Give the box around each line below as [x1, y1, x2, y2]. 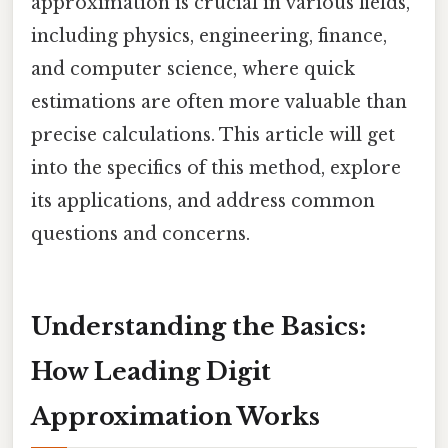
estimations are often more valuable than [31, 90, 407, 113]
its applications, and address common [31, 189, 375, 212]
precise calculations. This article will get [31, 123, 395, 146]
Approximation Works [31, 401, 320, 431]
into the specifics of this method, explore [31, 156, 401, 179]
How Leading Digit [31, 356, 271, 386]
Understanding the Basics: [31, 311, 366, 341]
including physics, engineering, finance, [31, 24, 387, 47]
